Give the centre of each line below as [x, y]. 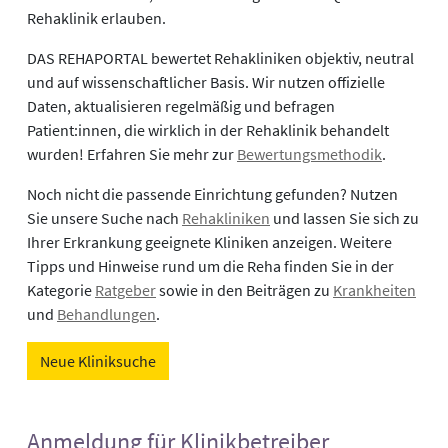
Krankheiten [374, 290]
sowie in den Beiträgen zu [244, 290]
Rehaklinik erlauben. [96, 18]
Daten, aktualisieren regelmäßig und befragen [181, 106]
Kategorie [61, 290]
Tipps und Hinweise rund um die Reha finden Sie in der [210, 266]
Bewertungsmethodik [309, 154]
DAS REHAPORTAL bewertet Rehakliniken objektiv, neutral [220, 58]
